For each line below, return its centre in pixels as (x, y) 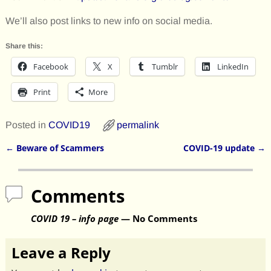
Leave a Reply (61, 252)
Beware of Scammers (59, 148)
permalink (138, 125)
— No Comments (158, 218)
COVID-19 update (220, 148)
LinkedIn (233, 67)
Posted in (25, 125)
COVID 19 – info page (74, 218)
